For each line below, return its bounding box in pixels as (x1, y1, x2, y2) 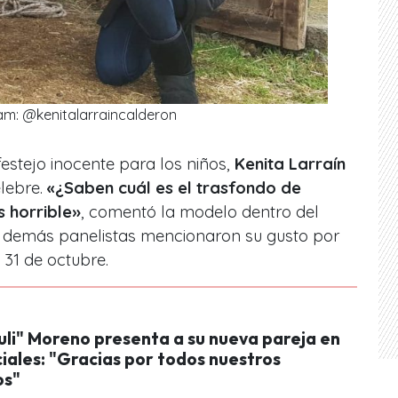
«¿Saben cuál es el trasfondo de (47, 177, 301, 198)
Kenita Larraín (235, 153, 346, 174)
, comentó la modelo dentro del (81, 201, 319, 222)
